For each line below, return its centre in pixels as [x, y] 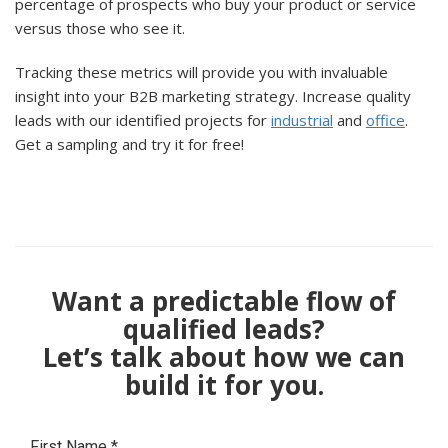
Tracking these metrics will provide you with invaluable [201, 71]
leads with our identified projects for [143, 119]
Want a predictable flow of [224, 300]
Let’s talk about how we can [224, 356]
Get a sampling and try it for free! [129, 143]
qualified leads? [224, 328]
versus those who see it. [100, 27]
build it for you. [224, 384]
